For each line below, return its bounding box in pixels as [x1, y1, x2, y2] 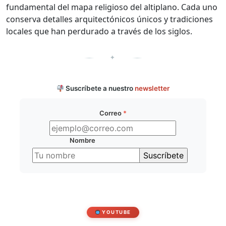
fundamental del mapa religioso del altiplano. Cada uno [6, 2, 217, 13]
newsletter [135, 84, 170, 93]
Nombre [70, 136, 96, 145]
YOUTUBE [100, 209, 131, 215]
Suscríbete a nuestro [64, 84, 135, 93]
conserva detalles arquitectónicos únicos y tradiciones [6, 14, 213, 25]
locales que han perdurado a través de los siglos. [6, 26, 192, 37]
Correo [99, 109, 123, 118]
